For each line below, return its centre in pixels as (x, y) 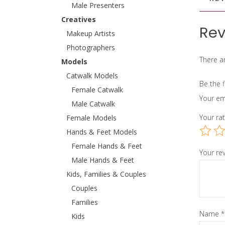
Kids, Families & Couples (106, 174)
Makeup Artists (91, 33)
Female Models (91, 118)
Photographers (91, 47)
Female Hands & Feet (107, 146)
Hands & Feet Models (102, 132)
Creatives (79, 19)
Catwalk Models (92, 76)
